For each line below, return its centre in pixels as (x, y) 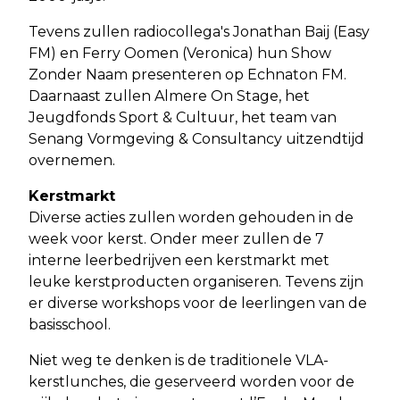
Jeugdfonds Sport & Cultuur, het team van (183, 117)
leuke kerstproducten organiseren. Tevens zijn (196, 281)
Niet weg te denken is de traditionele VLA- (179, 360)
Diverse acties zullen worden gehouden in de (191, 217)
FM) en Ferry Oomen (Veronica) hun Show (180, 53)
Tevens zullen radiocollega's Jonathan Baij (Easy (199, 31)
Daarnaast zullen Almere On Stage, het (169, 96)
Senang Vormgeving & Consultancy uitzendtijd (196, 138)
